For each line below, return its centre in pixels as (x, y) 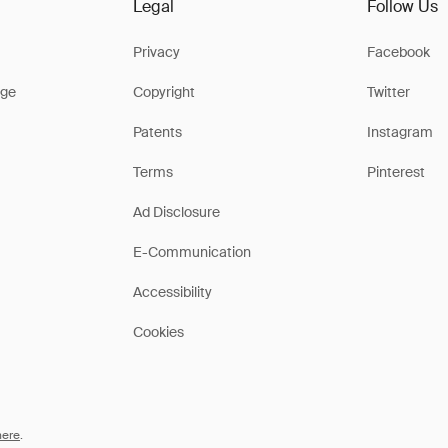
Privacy (156, 52)
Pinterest (396, 172)
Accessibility (172, 292)
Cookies (158, 332)
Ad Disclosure (176, 212)
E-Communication (191, 252)
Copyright (163, 92)
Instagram (400, 132)
